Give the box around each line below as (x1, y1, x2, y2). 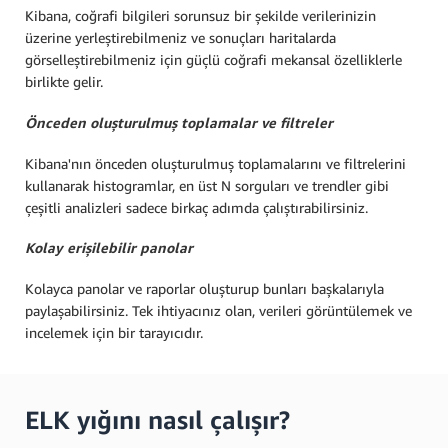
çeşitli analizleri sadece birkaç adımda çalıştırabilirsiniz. (25, 198, 368, 216)
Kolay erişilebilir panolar (25, 239, 193, 257)
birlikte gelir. (25, 73, 103, 91)
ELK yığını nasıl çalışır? (25, 404, 290, 435)
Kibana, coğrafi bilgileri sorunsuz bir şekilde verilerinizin (25, 7, 376, 25)
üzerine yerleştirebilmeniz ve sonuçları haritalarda (25, 29, 336, 47)
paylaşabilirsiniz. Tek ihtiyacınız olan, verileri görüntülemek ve (25, 301, 412, 319)
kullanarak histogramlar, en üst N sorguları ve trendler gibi (25, 176, 389, 194)
